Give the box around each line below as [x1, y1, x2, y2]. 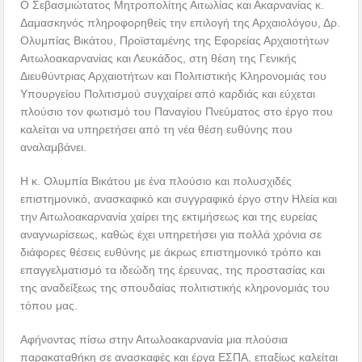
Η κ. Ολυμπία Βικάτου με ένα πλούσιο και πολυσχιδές [20, 175, 293, 188]
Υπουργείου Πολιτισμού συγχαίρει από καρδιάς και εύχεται [20, 87, 316, 101]
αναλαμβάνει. [20, 141, 87, 154]
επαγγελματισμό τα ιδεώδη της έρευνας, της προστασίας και [20, 263, 326, 277]
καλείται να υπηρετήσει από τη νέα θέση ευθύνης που [20, 123, 293, 137]
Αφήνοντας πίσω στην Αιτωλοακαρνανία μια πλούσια [20, 333, 288, 347]
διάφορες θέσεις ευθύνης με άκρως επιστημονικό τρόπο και [20, 246, 322, 259]
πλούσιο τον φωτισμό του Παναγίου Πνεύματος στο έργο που [20, 105, 334, 119]
